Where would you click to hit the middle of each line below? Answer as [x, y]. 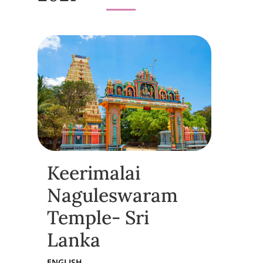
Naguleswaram [112, 195]
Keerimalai [94, 173]
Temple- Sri [98, 218]
